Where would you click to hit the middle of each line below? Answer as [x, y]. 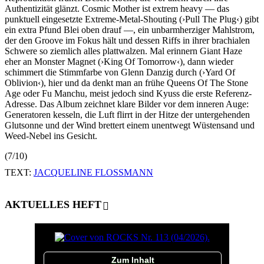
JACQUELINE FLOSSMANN [93, 172]
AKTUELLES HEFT [53, 204]
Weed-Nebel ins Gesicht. [51, 136]
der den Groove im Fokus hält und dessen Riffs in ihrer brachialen [127, 40]
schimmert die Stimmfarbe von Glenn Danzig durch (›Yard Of [120, 72]
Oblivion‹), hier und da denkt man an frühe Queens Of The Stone [126, 82]
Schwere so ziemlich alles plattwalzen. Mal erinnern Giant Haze [123, 51]
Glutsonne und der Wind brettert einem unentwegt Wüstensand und [130, 125]
